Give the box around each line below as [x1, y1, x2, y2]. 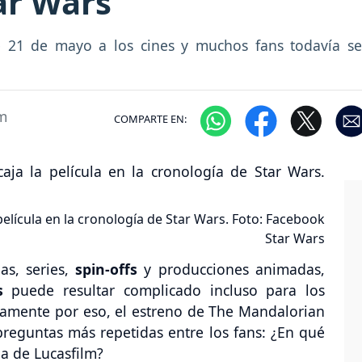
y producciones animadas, [137, 259, 326, 279]
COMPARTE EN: [114, 112, 187, 127]
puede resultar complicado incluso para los [2, 280, 326, 300]
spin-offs [75, 259, 138, 279]
